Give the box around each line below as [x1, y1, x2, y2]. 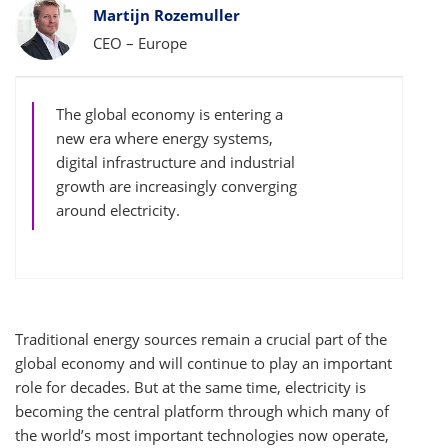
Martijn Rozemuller [93, 5, 240, 25]
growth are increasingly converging [56, 176, 297, 196]
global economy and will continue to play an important [15, 353, 392, 373]
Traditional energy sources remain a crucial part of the [15, 329, 387, 349]
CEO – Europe [93, 33, 187, 53]
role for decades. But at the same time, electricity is [15, 377, 366, 397]
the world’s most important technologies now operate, [15, 425, 389, 445]
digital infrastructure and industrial [56, 152, 295, 172]
